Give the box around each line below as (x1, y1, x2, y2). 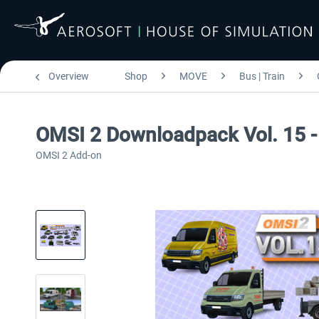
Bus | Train (239, 70, 285, 82)
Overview (48, 70, 89, 82)
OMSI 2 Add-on (36, 150, 102, 161)
